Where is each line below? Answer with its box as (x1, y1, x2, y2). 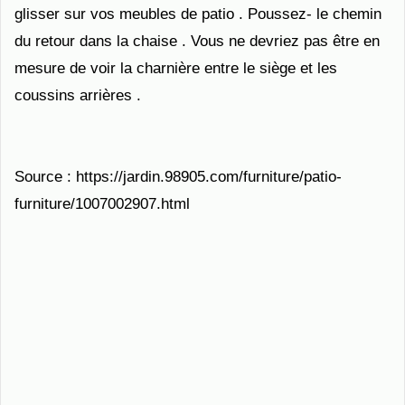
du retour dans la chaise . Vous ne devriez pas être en (14, 33, 380, 50)
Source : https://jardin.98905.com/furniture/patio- (14, 168, 342, 185)
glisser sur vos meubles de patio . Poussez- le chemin (14, 5, 381, 23)
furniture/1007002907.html (14, 195, 190, 212)
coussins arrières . (14, 87, 141, 104)
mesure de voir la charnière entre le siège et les (14, 60, 337, 77)
